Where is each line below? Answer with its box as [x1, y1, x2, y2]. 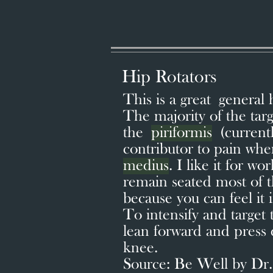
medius [123, 158, 169, 174]
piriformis [151, 125, 212, 141]
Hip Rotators [122, 68, 217, 87]
